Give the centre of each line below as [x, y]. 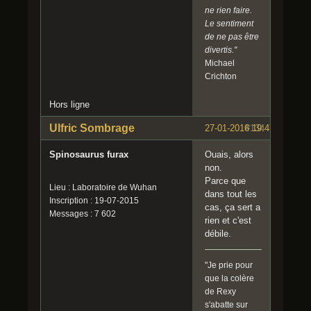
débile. [218, 233]
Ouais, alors [229, 154]
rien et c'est [228, 220]
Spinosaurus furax [89, 154]
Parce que [225, 180]
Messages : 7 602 [83, 213]
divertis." [221, 50]
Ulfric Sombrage [92, 128]
